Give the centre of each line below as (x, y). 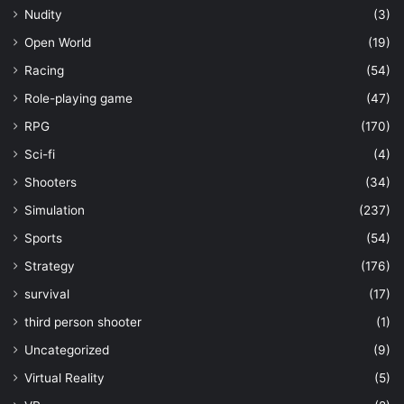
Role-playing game (78, 98)
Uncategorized (67, 349)
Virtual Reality (64, 377)
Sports (43, 238)
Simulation (55, 210)
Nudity (43, 14)
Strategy (50, 266)
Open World (58, 42)
